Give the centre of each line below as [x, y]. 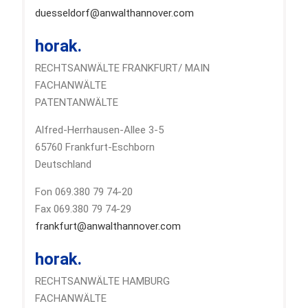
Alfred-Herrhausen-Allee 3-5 [99, 130]
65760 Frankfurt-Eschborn [95, 147]
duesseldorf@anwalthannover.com [114, 13]
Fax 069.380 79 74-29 [83, 209]
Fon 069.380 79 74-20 [84, 191]
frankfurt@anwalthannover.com [108, 226]
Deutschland [63, 164]
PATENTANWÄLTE [76, 102]
